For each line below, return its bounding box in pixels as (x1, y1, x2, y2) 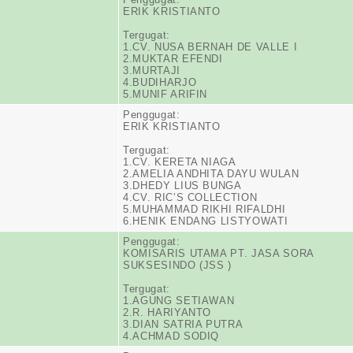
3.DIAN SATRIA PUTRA (123, 318, 243, 330)
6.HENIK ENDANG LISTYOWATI (123, 215, 288, 227)
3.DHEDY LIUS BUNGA (123, 180, 242, 191)
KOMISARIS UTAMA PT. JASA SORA (123, 247, 314, 259)
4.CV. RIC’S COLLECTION (123, 191, 258, 203)
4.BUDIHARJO (123, 76, 197, 88)
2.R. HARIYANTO (123, 307, 212, 318)
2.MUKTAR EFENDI (123, 53, 223, 65)
